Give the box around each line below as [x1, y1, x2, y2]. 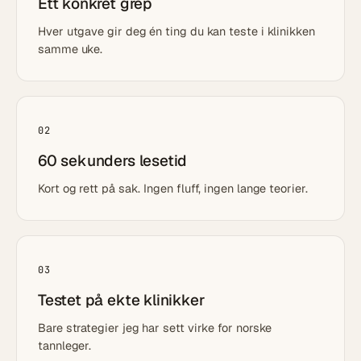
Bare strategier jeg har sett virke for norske [38, 319, 272, 335]
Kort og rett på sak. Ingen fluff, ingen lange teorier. [38, 180, 308, 196]
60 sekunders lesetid [38, 150, 188, 171]
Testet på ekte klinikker [38, 289, 205, 310]
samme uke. [38, 40, 103, 56]
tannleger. [38, 337, 92, 353]
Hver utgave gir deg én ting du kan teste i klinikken [38, 23, 315, 39]
